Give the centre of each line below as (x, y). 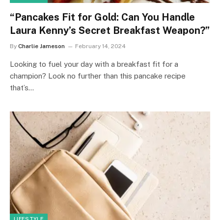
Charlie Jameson (41, 46)
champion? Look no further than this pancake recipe (98, 76)
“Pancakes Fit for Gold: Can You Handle (102, 17)
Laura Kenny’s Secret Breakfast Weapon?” (110, 30)
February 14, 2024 (100, 46)
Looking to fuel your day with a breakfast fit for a (94, 64)
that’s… (22, 88)
